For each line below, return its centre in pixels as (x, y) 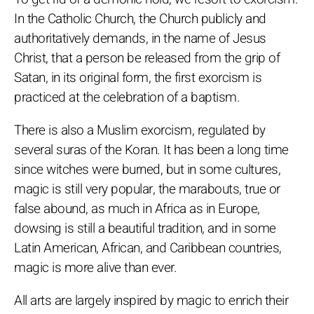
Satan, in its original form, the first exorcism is (138, 77)
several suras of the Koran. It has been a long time (151, 150)
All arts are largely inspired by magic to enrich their (151, 300)
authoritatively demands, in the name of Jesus (140, 38)
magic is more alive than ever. (95, 267)
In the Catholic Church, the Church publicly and (140, 19)
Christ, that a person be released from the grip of (147, 58)
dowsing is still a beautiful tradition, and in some (145, 228)
